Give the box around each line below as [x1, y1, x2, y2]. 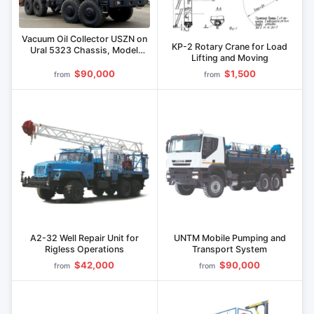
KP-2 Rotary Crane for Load [172, 41, 288, 53]
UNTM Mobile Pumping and [173, 233, 286, 244]
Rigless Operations [44, 244, 124, 255]
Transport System [192, 244, 268, 255]
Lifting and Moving [191, 53, 268, 64]
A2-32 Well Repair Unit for [29, 233, 139, 244]
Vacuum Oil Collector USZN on [21, 33, 147, 44]
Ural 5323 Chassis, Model [30, 44, 139, 55]
